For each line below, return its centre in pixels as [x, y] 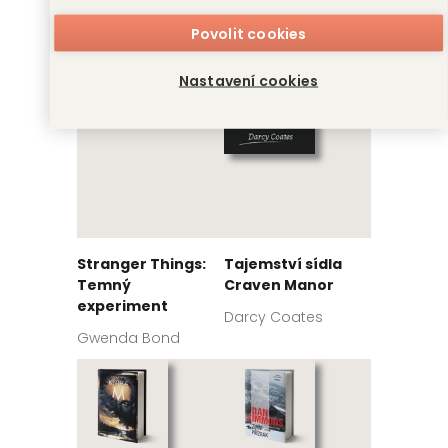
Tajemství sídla [283, 263]
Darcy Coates [273, 316]
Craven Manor [279, 284]
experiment [122, 305]
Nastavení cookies [248, 80]
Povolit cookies [248, 33]
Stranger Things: [141, 263]
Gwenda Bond [128, 337]
